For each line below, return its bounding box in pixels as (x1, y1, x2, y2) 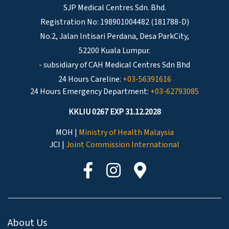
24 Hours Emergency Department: (30, 85, 150, 97)
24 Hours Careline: (58, 73, 123, 85)
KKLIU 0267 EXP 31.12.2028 (68, 106, 161, 118)
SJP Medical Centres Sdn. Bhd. (63, 2, 166, 13)
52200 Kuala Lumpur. (79, 44, 150, 56)
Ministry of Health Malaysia (78, 126, 174, 138)
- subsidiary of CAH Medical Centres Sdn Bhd (39, 59, 190, 71)
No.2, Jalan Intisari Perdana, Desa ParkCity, (40, 30, 189, 42)
